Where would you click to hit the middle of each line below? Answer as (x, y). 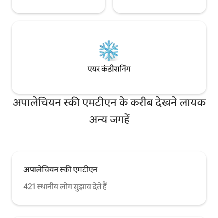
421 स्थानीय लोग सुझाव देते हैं (65, 186)
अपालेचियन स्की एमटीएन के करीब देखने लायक (109, 102)
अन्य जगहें (109, 119)
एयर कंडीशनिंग (109, 69)
